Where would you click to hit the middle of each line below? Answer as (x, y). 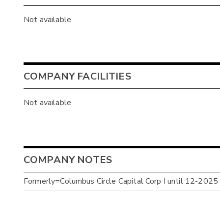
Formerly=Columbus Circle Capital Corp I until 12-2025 (121, 181)
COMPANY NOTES (68, 160)
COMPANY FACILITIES (77, 77)
